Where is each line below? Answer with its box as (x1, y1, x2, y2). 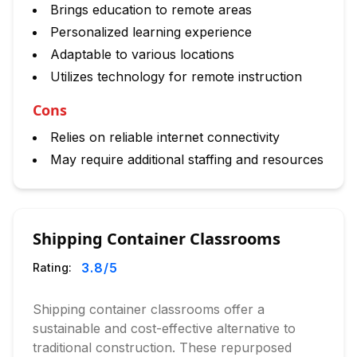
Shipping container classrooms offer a (33, 301, 265, 317)
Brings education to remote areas (50, 2, 252, 18)
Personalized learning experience (50, 24, 252, 40)
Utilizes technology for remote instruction (50, 69, 302, 84)
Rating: (33, 261, 72, 274)
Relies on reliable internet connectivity (50, 129, 280, 145)
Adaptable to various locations (50, 46, 234, 62)
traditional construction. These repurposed (33, 339, 292, 355)
